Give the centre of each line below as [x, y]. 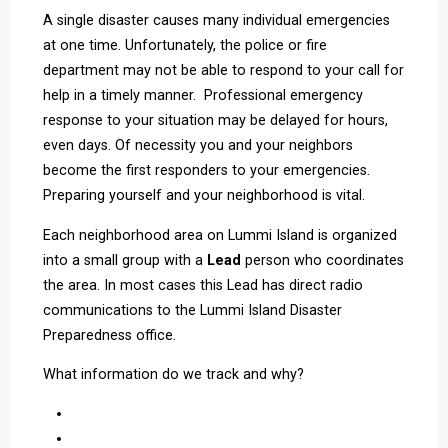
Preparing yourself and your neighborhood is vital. [203, 196]
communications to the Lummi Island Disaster [192, 310]
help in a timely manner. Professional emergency [202, 96]
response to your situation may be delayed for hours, [215, 121]
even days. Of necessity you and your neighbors [197, 146]
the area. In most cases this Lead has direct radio [202, 285]
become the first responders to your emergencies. [206, 171]
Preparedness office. [109, 335]
